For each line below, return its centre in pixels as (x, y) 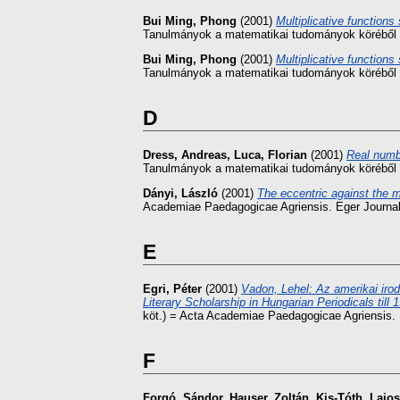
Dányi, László (180, 193)
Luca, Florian (271, 155)
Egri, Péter (172, 288)
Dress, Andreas (185, 155)
